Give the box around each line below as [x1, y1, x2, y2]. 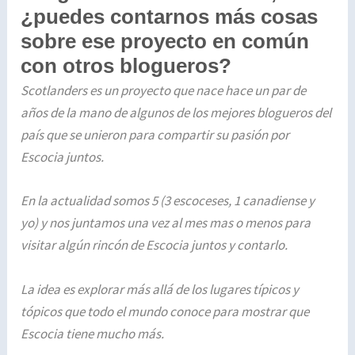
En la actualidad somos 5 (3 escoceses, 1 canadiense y [21, 192, 315, 210]
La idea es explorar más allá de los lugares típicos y [21, 280, 300, 298]
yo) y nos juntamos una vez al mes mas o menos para [21, 214, 311, 232]
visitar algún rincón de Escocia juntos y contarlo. [21, 236, 288, 254]
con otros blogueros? [21, 54, 232, 78]
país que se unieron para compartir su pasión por [21, 126, 290, 144]
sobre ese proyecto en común [21, 29, 310, 54]
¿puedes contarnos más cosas [21, 5, 319, 29]
